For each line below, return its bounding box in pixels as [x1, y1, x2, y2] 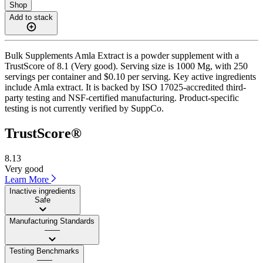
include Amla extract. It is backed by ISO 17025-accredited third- [5, 82, 246, 92]
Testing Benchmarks [9, 246, 79, 255]
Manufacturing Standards [9, 216, 95, 225]
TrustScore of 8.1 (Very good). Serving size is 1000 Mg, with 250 [5, 60, 248, 71]
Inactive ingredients [9, 186, 76, 195]
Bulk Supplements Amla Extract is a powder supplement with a [5, 50, 239, 60]
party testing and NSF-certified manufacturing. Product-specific [5, 92, 239, 103]
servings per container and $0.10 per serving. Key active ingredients [5, 71, 256, 82]
